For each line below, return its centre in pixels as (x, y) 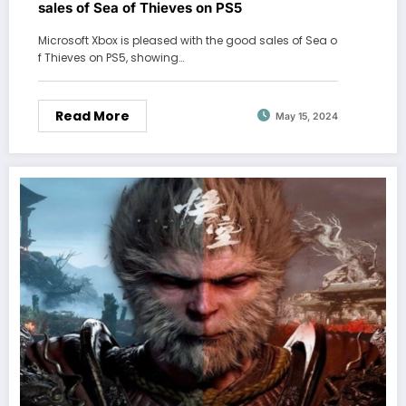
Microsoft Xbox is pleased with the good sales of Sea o (188, 40)
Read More (92, 116)
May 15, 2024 (307, 117)
